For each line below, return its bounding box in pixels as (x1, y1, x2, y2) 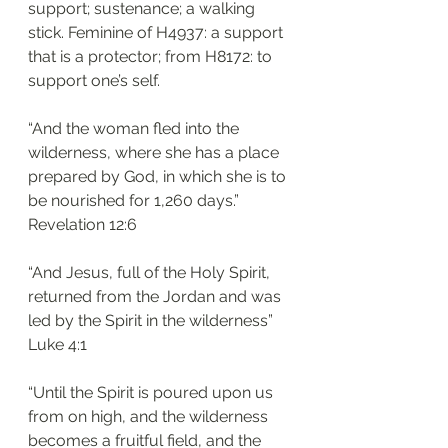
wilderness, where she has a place (28, 143, 283, 162)
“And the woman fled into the (28, 119, 243, 138)
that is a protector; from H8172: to (28, 47, 276, 66)
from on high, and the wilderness (28, 407, 272, 426)
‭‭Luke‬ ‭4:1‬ (28, 335, 87, 354)
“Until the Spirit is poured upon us (28, 383, 277, 402)
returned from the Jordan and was (28, 287, 285, 306)
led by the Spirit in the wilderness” (28, 311, 273, 330)
